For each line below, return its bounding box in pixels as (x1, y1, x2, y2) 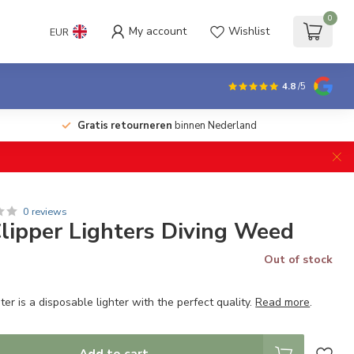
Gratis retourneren (77, 119, 172, 133)
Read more (255, 295, 311, 310)
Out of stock (263, 252, 333, 267)
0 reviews (23, 205, 68, 218)
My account (129, 24, 186, 39)
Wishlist (228, 24, 269, 39)
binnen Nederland (171, 119, 257, 133)
